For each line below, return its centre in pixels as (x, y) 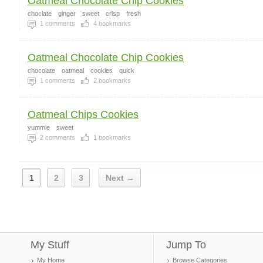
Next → (120, 178)
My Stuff (50, 245)
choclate (40, 14)
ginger (67, 14)
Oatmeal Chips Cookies (83, 114)
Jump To (186, 245)
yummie (39, 127)
